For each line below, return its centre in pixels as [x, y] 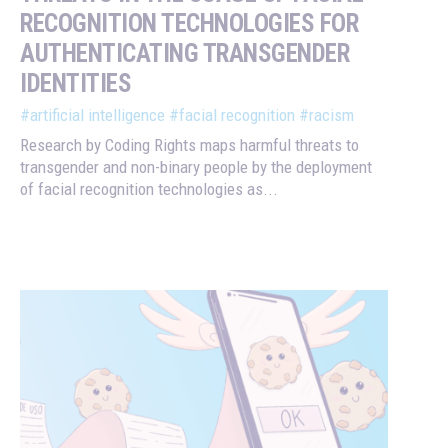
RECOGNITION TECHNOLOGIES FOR [189, 24]
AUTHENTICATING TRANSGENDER [184, 54]
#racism [326, 115]
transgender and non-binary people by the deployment [196, 167]
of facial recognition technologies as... [149, 189]
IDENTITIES [75, 84]
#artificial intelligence [92, 115]
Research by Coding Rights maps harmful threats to [189, 145]
